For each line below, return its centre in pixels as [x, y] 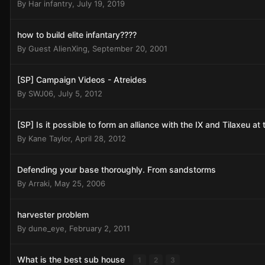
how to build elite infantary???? [77, 35]
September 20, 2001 [130, 49]
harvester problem [53, 214]
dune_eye [46, 228]
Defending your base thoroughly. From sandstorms [117, 169]
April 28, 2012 [101, 138]
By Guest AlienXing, [55, 49]
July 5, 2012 [80, 93]
